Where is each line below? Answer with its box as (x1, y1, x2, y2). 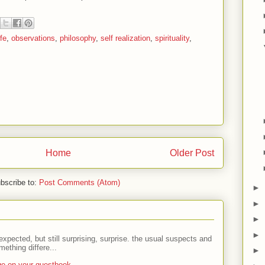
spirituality (155, 34, 189, 43)
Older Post (170, 147, 214, 158)
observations (11, 34, 55, 43)
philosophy (60, 34, 96, 43)
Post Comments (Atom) (39, 178, 120, 188)
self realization (101, 34, 150, 43)
